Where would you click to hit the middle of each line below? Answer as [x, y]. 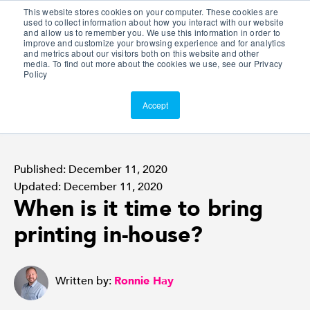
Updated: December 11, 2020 [88, 187]
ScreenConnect [80, 42]
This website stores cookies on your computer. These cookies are [151, 11]
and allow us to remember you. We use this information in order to [152, 32]
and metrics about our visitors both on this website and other [142, 53]
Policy [36, 74]
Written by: [85, 281]
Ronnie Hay [144, 281]
